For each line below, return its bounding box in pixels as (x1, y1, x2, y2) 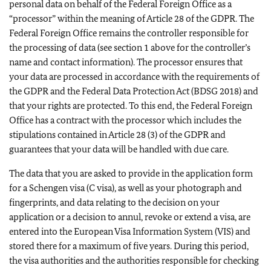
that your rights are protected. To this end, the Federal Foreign (9, 99, 252, 111)
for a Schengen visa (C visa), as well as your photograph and (9, 181, 242, 194)
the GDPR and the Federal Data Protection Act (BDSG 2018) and (9, 85, 258, 97)
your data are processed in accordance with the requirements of (9, 70, 260, 82)
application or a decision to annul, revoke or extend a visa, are (9, 211, 250, 223)
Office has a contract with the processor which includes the (9, 114, 241, 126)
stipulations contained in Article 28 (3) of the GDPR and (9, 128, 226, 140)
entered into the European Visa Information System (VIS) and (9, 225, 250, 237)
